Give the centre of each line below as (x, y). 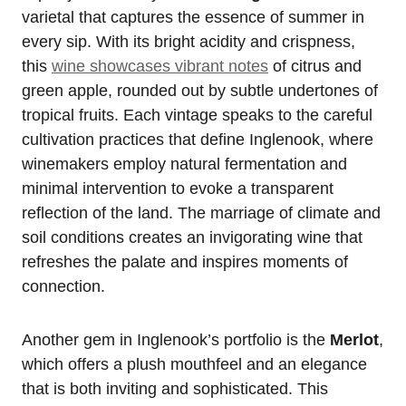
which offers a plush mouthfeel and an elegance (194, 365)
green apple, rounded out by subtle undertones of (200, 91)
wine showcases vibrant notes (160, 67)
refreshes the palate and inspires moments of (185, 262)
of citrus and (315, 67)
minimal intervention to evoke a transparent (178, 189)
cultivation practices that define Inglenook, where (198, 140)
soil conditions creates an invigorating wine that (192, 238)
